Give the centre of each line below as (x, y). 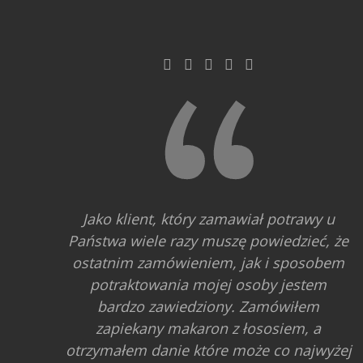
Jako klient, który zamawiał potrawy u (208, 218)
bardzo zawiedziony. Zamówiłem (209, 306)
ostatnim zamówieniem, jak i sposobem (209, 262)
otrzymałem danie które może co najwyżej (208, 350)
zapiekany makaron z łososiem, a (209, 328)
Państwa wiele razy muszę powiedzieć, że (209, 240)
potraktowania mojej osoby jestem (209, 284)
